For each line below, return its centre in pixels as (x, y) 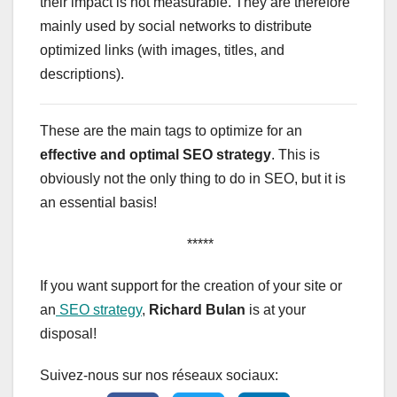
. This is (296, 154)
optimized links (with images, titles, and (162, 50)
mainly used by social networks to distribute (176, 26)
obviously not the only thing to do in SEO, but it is (193, 178)
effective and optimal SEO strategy (156, 154)
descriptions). (82, 74)
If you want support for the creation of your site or (191, 285)
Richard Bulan (197, 309)
